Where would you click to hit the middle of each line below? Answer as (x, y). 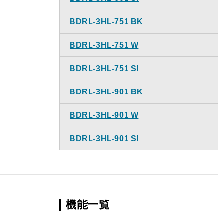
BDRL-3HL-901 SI (104, 138)
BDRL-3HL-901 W (104, 115)
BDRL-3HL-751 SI (104, 68)
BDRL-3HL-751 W (104, 45)
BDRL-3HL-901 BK (106, 92)
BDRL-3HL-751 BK (106, 22)
